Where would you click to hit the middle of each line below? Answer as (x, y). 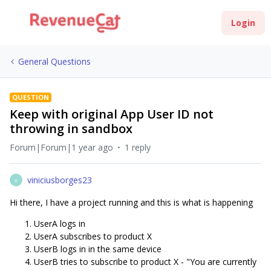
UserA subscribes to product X (93, 236)
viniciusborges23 (60, 180)
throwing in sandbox (71, 129)
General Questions (54, 61)
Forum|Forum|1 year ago (61, 147)
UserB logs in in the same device (98, 249)
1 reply (138, 147)
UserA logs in (60, 224)
